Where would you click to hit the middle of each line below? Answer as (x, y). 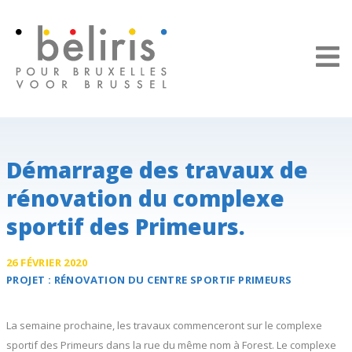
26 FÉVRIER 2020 (47, 262)
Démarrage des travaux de (157, 170)
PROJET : (30, 280)
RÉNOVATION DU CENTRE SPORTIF (146, 280)
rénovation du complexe (145, 198)
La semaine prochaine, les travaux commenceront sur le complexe (164, 325)
